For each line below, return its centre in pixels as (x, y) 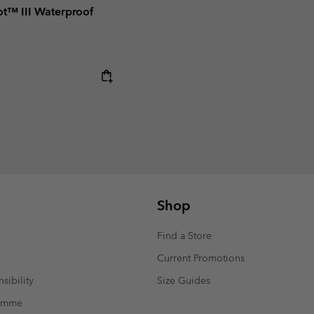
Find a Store (184, 236)
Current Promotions (201, 258)
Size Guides (184, 281)
